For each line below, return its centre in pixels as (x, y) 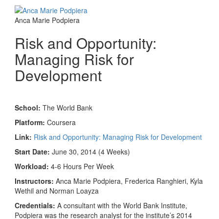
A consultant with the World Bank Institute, (122, 205)
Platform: (31, 122)
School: (29, 107)
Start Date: (33, 151)
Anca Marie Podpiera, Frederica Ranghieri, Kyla (129, 181)
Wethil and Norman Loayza (57, 190)
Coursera (61, 122)
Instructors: (35, 181)
